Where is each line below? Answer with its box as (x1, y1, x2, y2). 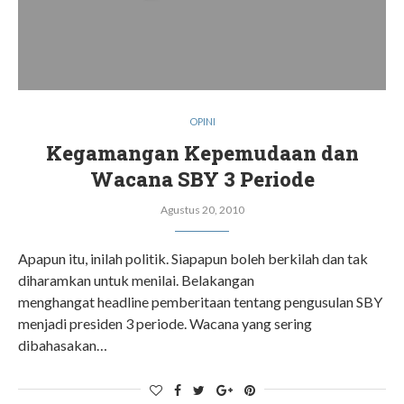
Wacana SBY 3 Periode (89, 166, 315, 192)
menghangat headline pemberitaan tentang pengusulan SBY (18, 293, 382, 310)
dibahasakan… (18, 336, 107, 353)
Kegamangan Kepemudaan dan (45, 140, 359, 166)
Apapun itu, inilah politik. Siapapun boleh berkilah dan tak (18, 250, 368, 267)
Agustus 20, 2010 (160, 203, 244, 216)
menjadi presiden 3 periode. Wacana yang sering (18, 315, 312, 332)
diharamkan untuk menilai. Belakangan (18, 271, 254, 289)
